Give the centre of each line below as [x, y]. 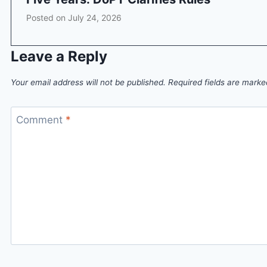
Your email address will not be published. [88, 82]
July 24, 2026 [95, 17]
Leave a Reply [59, 56]
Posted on [47, 17]
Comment [41, 120]
